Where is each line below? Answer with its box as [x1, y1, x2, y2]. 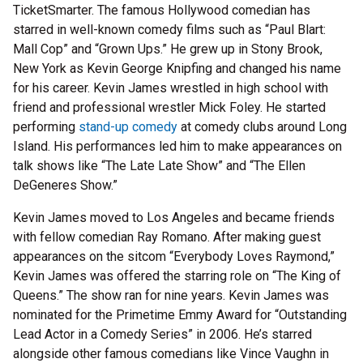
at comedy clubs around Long [177, 119, 347, 135]
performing [13, 119, 79, 135]
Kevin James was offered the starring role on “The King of [13, 268, 341, 284]
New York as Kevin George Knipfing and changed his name [13, 61, 341, 77]
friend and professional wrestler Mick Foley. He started [13, 100, 326, 116]
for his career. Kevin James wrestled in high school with [13, 80, 328, 96]
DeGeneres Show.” [13, 177, 117, 194]
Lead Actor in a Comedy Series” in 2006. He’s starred [13, 327, 312, 343]
